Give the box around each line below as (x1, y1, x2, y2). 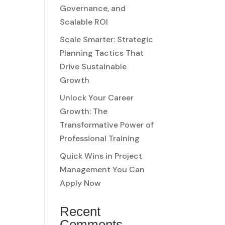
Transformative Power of (60, 119, 154, 130)
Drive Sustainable (60, 61, 127, 72)
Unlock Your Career (60, 92, 134, 103)
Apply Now (60, 177, 101, 188)
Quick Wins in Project (60, 150, 143, 161)
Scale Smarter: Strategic (60, 34, 154, 45)
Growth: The (60, 105, 108, 117)
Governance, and (60, 3, 126, 14)
